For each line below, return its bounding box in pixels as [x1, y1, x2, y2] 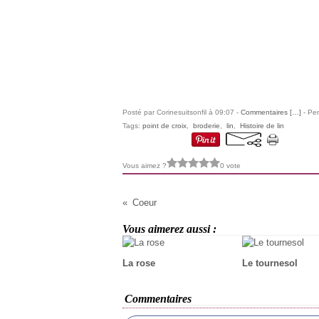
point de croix [142, 122, 187, 130]
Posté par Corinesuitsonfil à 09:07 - [122, 108, 241, 116]
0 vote [220, 161, 241, 169]
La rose [122, 258, 155, 268]
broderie [193, 122, 220, 130]
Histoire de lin [240, 122, 284, 130]
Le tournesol [241, 258, 298, 268]
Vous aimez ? [122, 161, 167, 169]
